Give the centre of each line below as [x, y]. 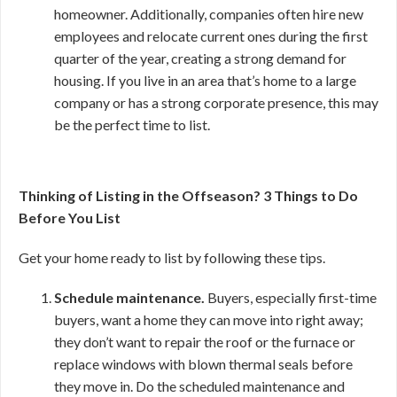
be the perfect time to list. [132, 125]
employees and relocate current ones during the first [211, 36]
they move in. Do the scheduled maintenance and [199, 386]
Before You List [70, 218]
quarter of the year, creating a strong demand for [200, 58]
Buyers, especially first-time [291, 297]
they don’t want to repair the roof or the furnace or [205, 342]
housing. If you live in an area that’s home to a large [205, 80]
